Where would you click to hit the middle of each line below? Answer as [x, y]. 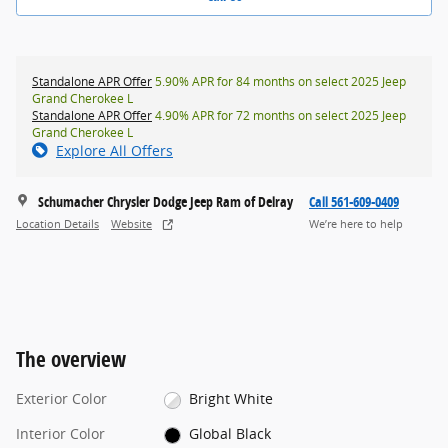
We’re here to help [356, 223]
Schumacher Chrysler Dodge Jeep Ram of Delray [165, 202]
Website [131, 223]
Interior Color [60, 434]
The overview [71, 359]
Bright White [231, 399]
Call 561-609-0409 [354, 202]
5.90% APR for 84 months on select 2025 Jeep [279, 82]
